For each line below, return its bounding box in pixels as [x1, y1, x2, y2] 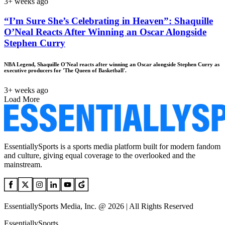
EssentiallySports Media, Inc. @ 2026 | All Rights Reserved [4, 201, 193, 210]
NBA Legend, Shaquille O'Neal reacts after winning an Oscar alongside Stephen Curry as [4, 61, 219, 67]
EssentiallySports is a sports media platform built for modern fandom [4, 142, 220, 151]
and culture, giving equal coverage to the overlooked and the [4, 151, 195, 160]
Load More [4, 94, 40, 103]
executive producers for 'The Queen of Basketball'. [4, 67, 127, 73]
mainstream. [4, 160, 42, 169]
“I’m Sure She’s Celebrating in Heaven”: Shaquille [4, 15, 213, 26]
